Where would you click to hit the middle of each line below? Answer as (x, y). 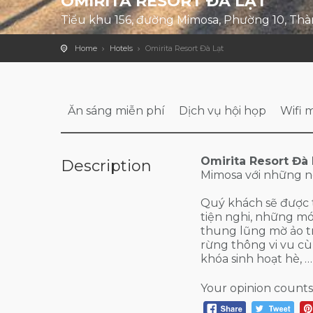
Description (106, 166)
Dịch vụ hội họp (223, 111)
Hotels (121, 48)
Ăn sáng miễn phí (116, 111)
